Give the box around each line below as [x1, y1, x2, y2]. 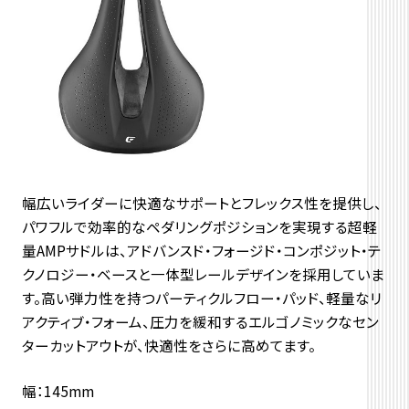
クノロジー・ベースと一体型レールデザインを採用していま [21, 263, 384, 284]
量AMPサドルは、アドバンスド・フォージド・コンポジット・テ [21, 239, 382, 260]
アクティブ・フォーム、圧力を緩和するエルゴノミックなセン [21, 310, 379, 331]
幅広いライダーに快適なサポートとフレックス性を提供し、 [21, 192, 382, 213]
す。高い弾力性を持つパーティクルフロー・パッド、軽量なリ [21, 287, 382, 308]
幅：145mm [21, 380, 94, 401]
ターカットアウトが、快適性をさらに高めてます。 [21, 334, 316, 355]
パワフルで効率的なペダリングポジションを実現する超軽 [21, 215, 377, 236]
